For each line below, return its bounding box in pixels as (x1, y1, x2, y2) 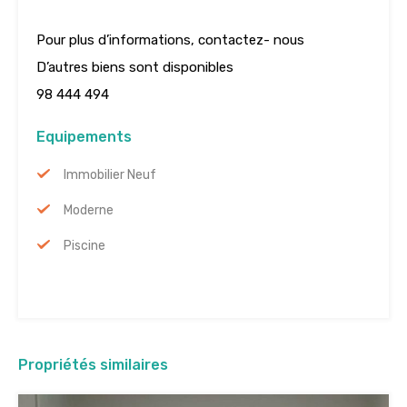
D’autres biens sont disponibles (36, 59, 233, 76)
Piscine (64, 238, 105, 254)
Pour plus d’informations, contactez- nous (36, 32, 304, 49)
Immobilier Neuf (64, 167, 156, 184)
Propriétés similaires (18, 356, 168, 374)
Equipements (36, 128, 132, 146)
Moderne (64, 203, 114, 219)
